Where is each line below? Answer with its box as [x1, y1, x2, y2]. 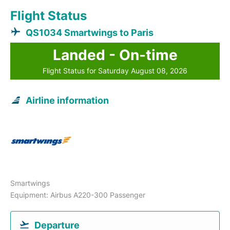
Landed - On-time [52, 46, 178, 64]
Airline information [26, 94, 109, 106]
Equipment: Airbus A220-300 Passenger [10, 190, 145, 199]
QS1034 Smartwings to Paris [26, 27, 154, 38]
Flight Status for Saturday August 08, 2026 [43, 66, 187, 75]
